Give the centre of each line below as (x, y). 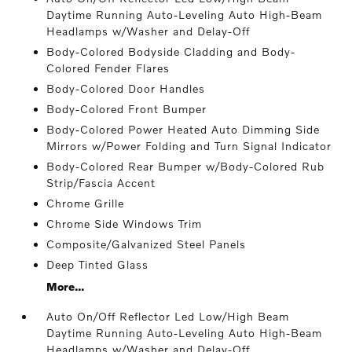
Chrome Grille (86, 203)
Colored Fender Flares (108, 68)
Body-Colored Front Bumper (127, 109)
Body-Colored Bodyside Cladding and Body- (171, 52)
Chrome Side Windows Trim (125, 224)
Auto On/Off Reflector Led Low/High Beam (168, 317)
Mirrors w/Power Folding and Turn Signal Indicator (189, 146)
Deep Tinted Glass (98, 265)
